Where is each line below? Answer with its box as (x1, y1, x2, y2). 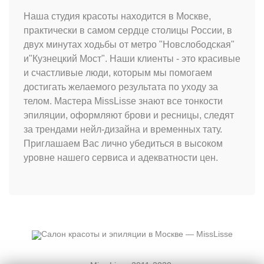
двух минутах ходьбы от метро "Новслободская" (24, 39, 235, 50)
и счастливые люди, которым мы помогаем (24, 68, 212, 78)
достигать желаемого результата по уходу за (24, 82, 218, 93)
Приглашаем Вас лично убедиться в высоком (24, 138, 223, 149)
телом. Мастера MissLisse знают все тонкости (24, 96, 223, 107)
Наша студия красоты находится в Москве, (24, 11, 211, 22)
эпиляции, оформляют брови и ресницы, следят (24, 110, 234, 121)
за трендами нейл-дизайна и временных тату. (24, 124, 222, 135)
